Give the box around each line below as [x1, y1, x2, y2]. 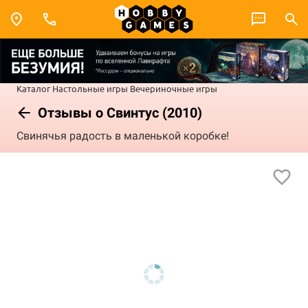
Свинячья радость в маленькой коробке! [16, 129, 229, 143]
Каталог [16, 82, 50, 94]
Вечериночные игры [130, 82, 217, 94]
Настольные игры [52, 82, 128, 94]
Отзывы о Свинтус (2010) [34, 104, 202, 121]
